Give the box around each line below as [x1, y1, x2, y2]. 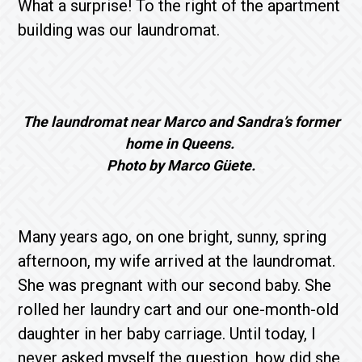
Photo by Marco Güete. [107, 156, 255, 174]
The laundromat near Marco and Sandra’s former [22, 112, 340, 130]
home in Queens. [124, 134, 238, 152]
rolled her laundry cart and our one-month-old [18, 299, 339, 319]
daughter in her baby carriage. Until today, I [18, 323, 317, 343]
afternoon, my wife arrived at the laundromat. [18, 250, 336, 271]
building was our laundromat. [18, 19, 221, 40]
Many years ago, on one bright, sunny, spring [18, 226, 327, 246]
